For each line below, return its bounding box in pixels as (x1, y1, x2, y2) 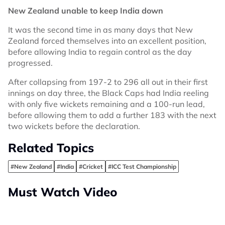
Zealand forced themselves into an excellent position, (8, 36, 206, 46)
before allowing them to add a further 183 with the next (8, 110, 216, 120)
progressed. (8, 58, 53, 68)
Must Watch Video (8, 184, 118, 199)
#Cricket (79, 163, 103, 170)
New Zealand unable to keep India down (8, 6, 163, 16)
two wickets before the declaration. (8, 121, 140, 131)
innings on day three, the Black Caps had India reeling (8, 88, 209, 98)
